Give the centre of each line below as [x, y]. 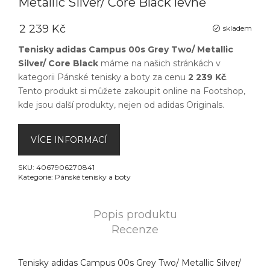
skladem [237, 28]
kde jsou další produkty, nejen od [88, 105]
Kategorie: [36, 177]
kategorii [38, 77]
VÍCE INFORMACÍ [69, 140]
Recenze [135, 230]
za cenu [169, 77]
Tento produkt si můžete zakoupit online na [111, 91]
